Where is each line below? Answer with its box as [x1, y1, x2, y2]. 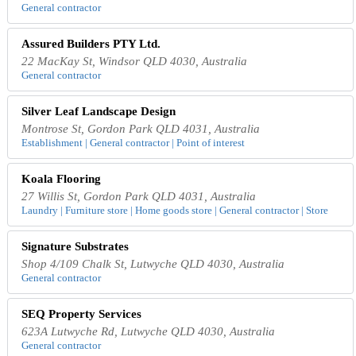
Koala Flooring [21, 172, 102, 186]
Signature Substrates [21, 240, 130, 253]
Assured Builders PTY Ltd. [21, 37, 161, 51]
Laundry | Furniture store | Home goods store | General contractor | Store [21, 204, 329, 217]
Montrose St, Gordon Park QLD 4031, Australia [21, 122, 261, 136]
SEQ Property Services [21, 308, 142, 321]
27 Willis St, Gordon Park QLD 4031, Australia [21, 190, 257, 203]
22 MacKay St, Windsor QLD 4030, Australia [21, 55, 248, 68]
